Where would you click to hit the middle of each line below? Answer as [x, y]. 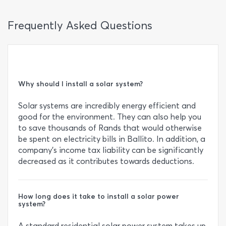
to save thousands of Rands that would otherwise [110, 128]
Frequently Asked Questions [80, 25]
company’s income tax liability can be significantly [111, 150]
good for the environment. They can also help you [110, 117]
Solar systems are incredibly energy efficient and [107, 106]
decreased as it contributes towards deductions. [106, 161]
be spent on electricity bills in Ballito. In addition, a [112, 139]
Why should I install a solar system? [80, 84]
